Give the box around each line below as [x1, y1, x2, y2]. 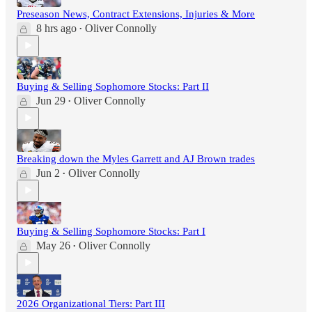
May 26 [36, 239, 70, 251]
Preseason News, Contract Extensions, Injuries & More [17, 8, 255, 19]
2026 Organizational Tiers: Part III [17, 297, 165, 309]
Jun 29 [36, 94, 65, 107]
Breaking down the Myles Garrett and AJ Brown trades [17, 153, 255, 164]
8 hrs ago [36, 22, 77, 34]
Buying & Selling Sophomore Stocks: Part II [17, 80, 209, 92]
